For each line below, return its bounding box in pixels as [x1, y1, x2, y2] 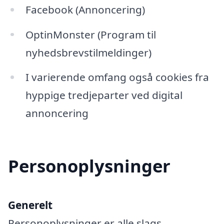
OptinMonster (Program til [25, 27, 156, 41]
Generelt [8, 198, 52, 212]
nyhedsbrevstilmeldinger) [25, 45, 151, 59]
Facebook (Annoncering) [25, 2, 145, 16]
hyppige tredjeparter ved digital [25, 88, 182, 102]
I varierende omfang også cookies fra [25, 70, 209, 84]
